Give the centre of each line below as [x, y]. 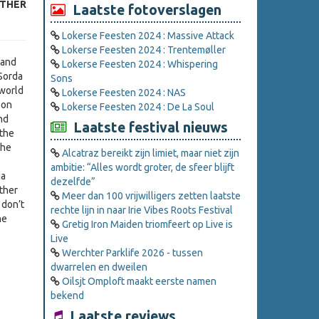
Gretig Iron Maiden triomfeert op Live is [147, 225]
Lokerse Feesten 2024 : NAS [124, 93]
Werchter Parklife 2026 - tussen [132, 253]
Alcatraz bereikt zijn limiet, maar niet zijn [151, 153]
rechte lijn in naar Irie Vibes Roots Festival [142, 210]
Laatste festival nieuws [147, 128]
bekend [67, 296]
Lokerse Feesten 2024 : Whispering [140, 64]
